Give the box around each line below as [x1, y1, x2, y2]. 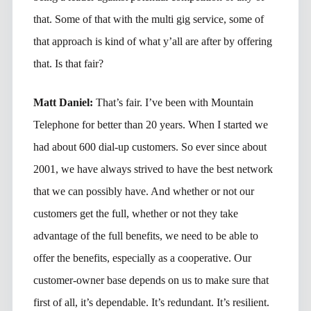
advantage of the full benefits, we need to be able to [33, 229, 258, 242]
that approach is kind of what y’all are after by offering [33, 35, 272, 47]
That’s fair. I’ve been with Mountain [95, 96, 253, 108]
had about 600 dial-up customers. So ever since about [33, 140, 267, 153]
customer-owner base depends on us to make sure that [33, 274, 269, 286]
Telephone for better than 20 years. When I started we [33, 118, 268, 131]
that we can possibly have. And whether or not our [33, 185, 254, 197]
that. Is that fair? [33, 57, 103, 69]
